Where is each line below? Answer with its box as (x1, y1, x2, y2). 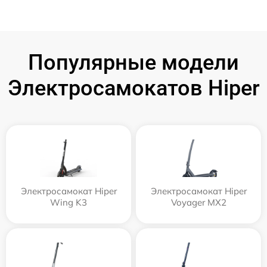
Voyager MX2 (170, 196, 226, 208)
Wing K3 (50, 196, 87, 208)
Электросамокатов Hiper (7, 75, 260, 101)
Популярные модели (28, 49, 239, 75)
